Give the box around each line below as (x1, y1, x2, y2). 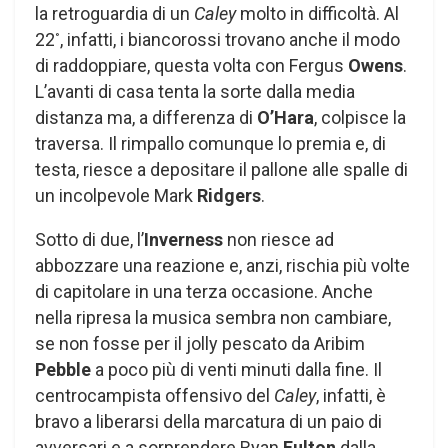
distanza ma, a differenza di (35, 106, 257, 128)
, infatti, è (316, 384, 386, 406)
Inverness (144, 228, 223, 250)
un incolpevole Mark (35, 184, 197, 206)
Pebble (35, 358, 91, 380)
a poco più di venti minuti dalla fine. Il (91, 358, 382, 380)
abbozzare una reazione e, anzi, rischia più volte (35, 254, 410, 276)
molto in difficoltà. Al (236, 2, 399, 24)
